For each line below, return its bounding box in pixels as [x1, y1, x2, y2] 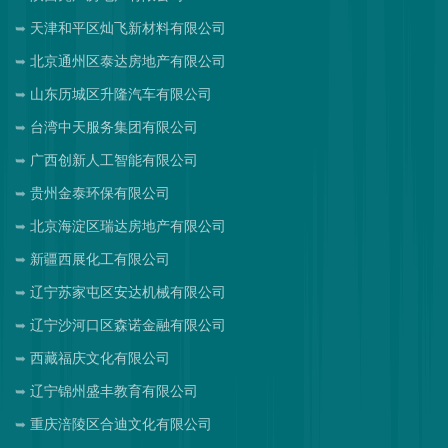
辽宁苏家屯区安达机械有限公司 [30, 284, 226, 300]
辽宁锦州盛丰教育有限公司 [30, 383, 198, 399]
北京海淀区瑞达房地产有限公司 [30, 218, 226, 234]
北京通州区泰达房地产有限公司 [30, 53, 226, 69]
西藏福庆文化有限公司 [30, 350, 170, 366]
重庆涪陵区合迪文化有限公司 [30, 416, 212, 432]
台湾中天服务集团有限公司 [30, 119, 198, 135]
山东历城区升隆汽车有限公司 [30, 86, 212, 102]
